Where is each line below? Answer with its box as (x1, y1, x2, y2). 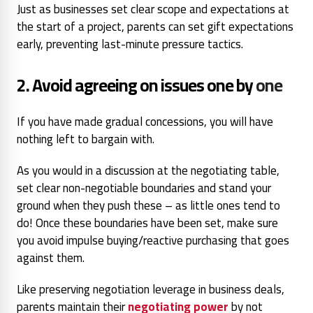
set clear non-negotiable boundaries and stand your (17, 176, 271, 199)
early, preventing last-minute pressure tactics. (17, 32, 243, 55)
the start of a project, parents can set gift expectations (17, 15, 293, 38)
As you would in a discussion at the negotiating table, (17, 159, 279, 182)
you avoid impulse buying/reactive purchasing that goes (17, 228, 289, 252)
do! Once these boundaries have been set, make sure (17, 211, 278, 234)
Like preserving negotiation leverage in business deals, (17, 277, 284, 300)
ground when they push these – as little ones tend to (17, 194, 280, 217)
